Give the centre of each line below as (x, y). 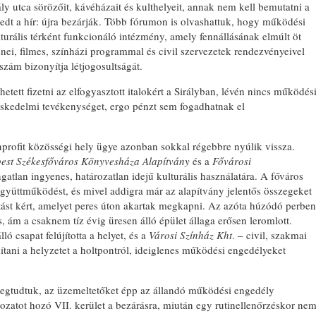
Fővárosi (232, 161)
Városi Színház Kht (190, 235)
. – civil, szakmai (269, 235)
